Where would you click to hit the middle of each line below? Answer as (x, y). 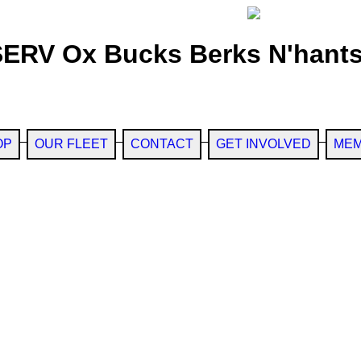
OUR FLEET (71, 143)
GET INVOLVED (263, 143)
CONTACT (162, 143)
